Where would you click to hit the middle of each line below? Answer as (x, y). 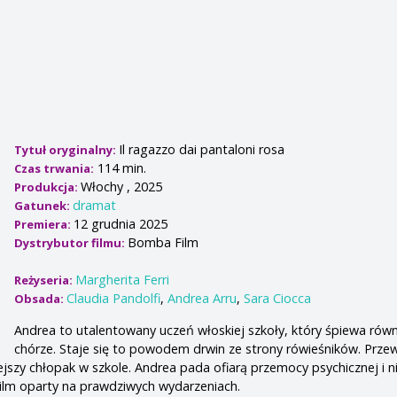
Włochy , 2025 (122, 187)
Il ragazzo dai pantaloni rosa (202, 150)
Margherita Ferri (123, 280)
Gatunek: (44, 206)
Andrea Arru (202, 299)
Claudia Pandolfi (114, 299)
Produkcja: (48, 187)
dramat (95, 206)
